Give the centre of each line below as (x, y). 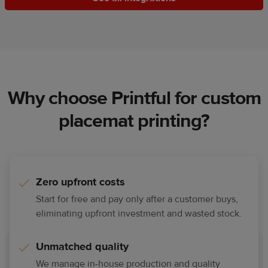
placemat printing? (134, 121)
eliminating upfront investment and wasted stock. (139, 214)
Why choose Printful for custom (134, 98)
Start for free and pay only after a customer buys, (137, 200)
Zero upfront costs (80, 182)
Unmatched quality (82, 247)
